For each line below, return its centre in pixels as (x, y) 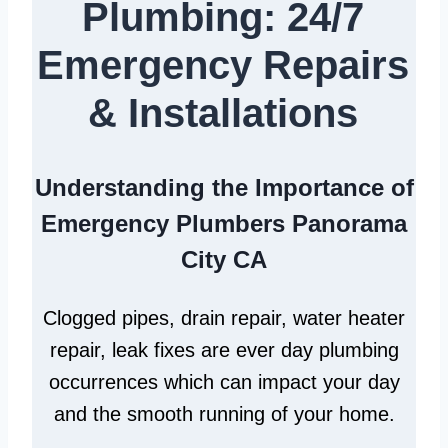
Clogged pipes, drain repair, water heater (224, 317)
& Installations (223, 112)
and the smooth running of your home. (224, 413)
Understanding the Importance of (224, 187)
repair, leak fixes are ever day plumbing (224, 349)
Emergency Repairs (223, 64)
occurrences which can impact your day (224, 381)
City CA (224, 259)
